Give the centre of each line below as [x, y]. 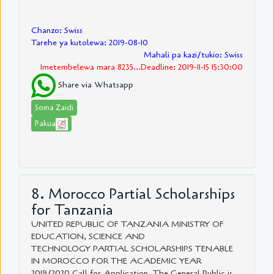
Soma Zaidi [54, 108]
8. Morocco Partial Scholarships [133, 194]
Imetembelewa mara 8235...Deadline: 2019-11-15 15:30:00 [142, 67]
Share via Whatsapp [94, 85]
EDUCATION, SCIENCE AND [88, 237]
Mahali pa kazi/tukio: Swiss [193, 55]
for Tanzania [72, 210]
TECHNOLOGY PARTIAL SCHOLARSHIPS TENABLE [132, 249]
